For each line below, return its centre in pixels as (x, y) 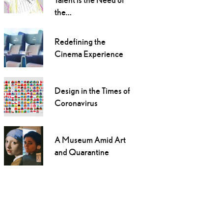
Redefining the (80, 42)
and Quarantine (82, 152)
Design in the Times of (92, 91)
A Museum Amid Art (90, 140)
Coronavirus (76, 103)
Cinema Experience (89, 54)
